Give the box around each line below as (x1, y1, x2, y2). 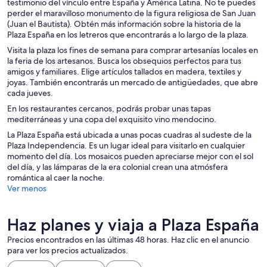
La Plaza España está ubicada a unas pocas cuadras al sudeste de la (7, 129, 252, 141)
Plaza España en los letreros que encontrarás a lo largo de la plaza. (7, 29, 249, 41)
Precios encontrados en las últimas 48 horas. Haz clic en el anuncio (7, 234, 249, 246)
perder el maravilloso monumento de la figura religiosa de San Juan (7, 8, 256, 19)
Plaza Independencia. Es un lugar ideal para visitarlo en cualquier (7, 140, 245, 151)
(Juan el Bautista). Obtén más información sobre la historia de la (7, 18, 241, 30)
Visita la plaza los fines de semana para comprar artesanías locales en (7, 45, 258, 56)
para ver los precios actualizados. (7, 245, 128, 256)
